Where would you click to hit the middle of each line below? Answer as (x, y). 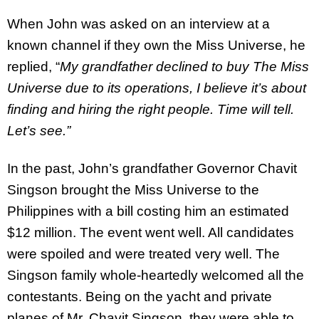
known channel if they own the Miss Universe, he (156, 45)
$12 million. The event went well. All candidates (151, 232)
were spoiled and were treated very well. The (143, 253)
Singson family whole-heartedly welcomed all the (156, 275)
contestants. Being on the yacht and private (140, 296)
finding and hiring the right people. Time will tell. (151, 109)
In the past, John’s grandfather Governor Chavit (152, 168)
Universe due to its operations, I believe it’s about (157, 88)
